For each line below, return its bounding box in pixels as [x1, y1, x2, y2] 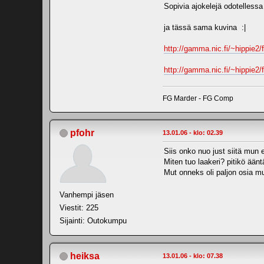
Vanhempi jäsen [60, 190, 114, 199]
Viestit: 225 [60, 203, 98, 212]
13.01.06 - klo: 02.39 [163, 128, 223, 136]
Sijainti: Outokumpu [60, 216, 127, 225]
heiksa [70, 250, 100, 261]
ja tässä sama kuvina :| [164, 22, 246, 32]
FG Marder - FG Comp [163, 94, 233, 103]
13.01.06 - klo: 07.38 [163, 252, 223, 259]
